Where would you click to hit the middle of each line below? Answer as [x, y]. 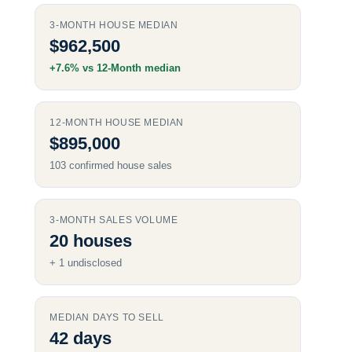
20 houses [91, 240]
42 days [81, 338]
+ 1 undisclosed [86, 263]
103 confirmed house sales [111, 165]
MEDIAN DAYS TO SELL [107, 317]
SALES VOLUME [137, 220]
